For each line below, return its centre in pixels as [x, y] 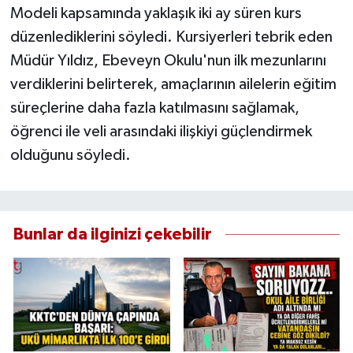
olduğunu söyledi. [70, 156]
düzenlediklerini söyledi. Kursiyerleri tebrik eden [171, 37]
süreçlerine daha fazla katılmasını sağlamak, [154, 108]
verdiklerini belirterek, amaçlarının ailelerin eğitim [173, 85]
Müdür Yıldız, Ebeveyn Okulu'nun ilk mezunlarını [168, 61]
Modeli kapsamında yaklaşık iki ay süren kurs [156, 14]
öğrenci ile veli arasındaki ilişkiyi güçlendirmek [161, 132]
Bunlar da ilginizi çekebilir [113, 234]
